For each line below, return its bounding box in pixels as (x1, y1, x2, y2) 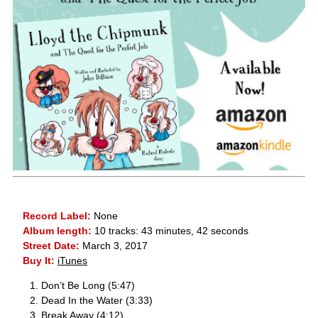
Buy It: (23, 255, 55, 267)
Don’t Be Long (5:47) (41, 280, 135, 292)
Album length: (23, 225, 92, 237)
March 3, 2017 (79, 240, 148, 252)
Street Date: (23, 240, 79, 252)
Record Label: (23, 210, 91, 222)
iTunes (57, 255, 87, 267)
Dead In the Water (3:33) (41, 295, 153, 307)
